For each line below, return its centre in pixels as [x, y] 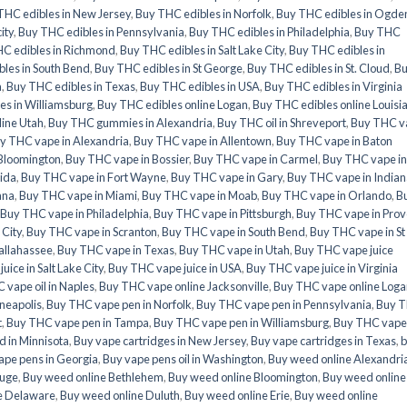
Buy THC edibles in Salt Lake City [202, 50]
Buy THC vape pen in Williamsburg [241, 322]
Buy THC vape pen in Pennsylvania [284, 304]
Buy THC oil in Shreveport [282, 122]
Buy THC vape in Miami [78, 195]
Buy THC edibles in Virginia [333, 86]
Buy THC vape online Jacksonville [184, 286]
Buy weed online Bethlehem [93, 377]
